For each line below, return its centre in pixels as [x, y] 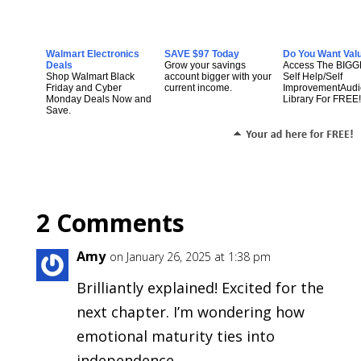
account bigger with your [218, 76]
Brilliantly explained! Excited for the [200, 287]
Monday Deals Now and [98, 99]
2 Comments [110, 222]
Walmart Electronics [92, 54]
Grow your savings [205, 65]
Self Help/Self [312, 76]
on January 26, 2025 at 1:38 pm [190, 256]
